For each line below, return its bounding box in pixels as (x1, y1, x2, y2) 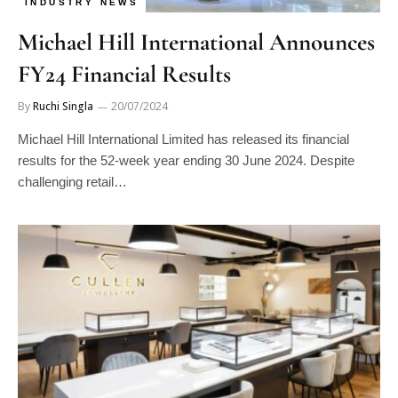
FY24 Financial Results (18, 60, 231, 89)
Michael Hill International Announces (18, 28, 375, 57)
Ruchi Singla (33, 99, 93, 114)
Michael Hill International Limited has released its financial (18, 131, 349, 147)
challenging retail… (18, 174, 127, 189)
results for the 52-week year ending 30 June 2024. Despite (18, 153, 354, 168)
